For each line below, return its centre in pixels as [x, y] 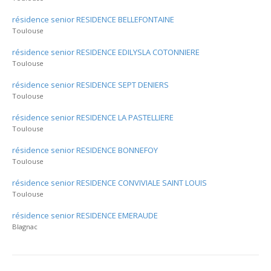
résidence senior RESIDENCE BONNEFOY [85, 150]
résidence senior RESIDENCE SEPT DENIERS [90, 85]
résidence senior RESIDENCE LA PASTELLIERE [93, 117]
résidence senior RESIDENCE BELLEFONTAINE [93, 19]
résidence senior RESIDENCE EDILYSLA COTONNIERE [106, 52]
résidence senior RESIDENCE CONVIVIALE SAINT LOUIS [109, 183]
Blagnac [25, 227]
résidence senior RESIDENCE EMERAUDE [85, 215]
